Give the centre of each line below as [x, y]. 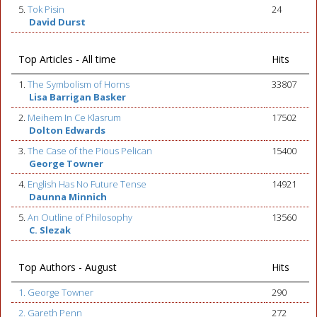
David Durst [57, 22]
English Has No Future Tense [87, 184]
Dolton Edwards [67, 130]
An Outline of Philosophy [80, 217]
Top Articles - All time [67, 59]
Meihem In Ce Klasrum [74, 117]
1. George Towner [56, 292]
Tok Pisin [46, 9]
